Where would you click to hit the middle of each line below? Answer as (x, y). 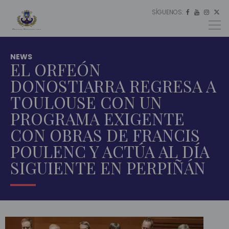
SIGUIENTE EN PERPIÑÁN (108, 168)
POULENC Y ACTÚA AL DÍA (110, 151)
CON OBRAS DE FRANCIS (105, 135)
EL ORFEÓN (55, 70)
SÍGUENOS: (169, 12)
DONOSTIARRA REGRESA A (113, 86)
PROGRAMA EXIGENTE (97, 119)
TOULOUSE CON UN (86, 102)
